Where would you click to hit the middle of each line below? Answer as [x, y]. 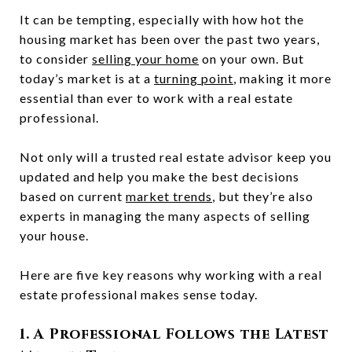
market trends [169, 196]
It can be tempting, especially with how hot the [162, 19]
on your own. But [251, 59]
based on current [73, 196]
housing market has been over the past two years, [170, 39]
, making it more [282, 78]
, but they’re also [263, 196]
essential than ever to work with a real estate [156, 98]
